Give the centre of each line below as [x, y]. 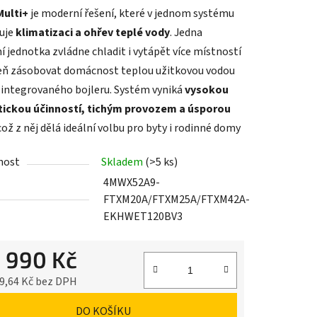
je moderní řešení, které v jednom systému [131, 14]
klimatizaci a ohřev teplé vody [93, 33]
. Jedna [186, 33]
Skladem [123, 162]
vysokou [207, 90]
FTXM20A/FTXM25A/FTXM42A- [177, 200]
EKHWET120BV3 [143, 217]
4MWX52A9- [132, 183]
